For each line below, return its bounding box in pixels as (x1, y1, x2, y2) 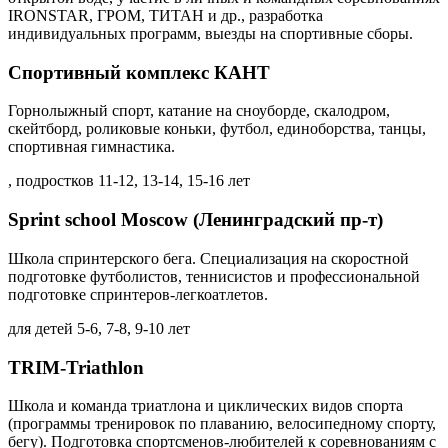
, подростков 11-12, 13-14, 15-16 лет (8, 172, 250, 190)
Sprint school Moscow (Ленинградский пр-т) (8, 209, 383, 231)
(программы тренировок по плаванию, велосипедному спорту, (8, 415, 436, 433)
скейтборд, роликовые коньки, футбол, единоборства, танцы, (8, 120, 426, 138)
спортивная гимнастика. (8, 138, 175, 156)
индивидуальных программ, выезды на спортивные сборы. (8, 25, 413, 42)
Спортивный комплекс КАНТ (8, 61, 270, 83)
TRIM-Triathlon (8, 356, 144, 378)
